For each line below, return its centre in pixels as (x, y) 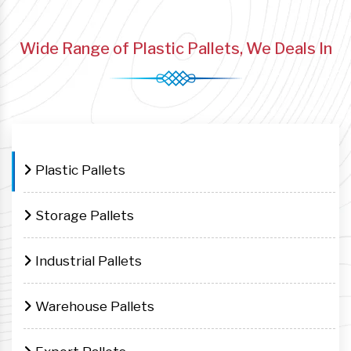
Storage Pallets (83, 215)
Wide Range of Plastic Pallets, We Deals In (175, 48)
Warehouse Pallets (93, 306)
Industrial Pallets (87, 260)
